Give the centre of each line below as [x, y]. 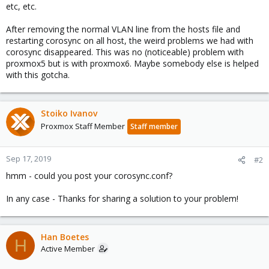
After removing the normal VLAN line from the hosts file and [123, 29]
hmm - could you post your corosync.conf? [89, 176]
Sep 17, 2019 [29, 159]
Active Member [68, 249]
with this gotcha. [38, 75]
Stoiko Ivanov [69, 113]
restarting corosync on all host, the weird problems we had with [130, 41]
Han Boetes [65, 237]
